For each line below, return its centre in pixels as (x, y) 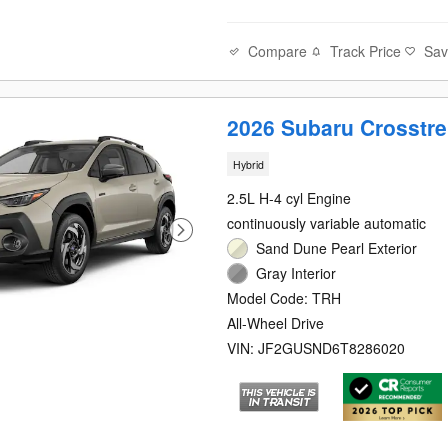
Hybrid (248, 164)
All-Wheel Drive (276, 322)
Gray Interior (296, 272)
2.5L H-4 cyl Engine (289, 197)
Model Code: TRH (284, 297)
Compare (278, 50)
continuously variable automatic (327, 222)
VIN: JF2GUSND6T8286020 (316, 347)
